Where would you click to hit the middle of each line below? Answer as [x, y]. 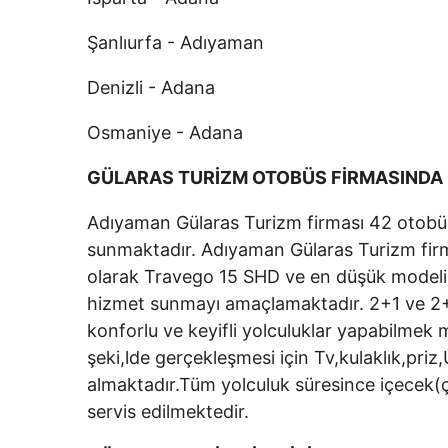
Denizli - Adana [151, 87]
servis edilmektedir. [168, 411]
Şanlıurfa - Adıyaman [175, 42]
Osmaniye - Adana [165, 132]
